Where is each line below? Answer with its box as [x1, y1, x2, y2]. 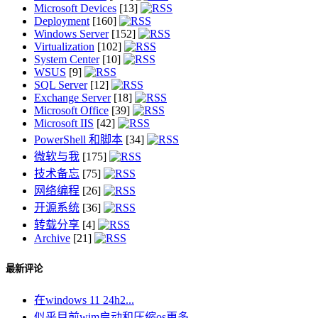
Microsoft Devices [34, 2, 116, 15]
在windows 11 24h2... [34, 293, 134, 306]
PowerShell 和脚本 [34, 133, 123, 146]
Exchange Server [34, 92, 111, 104]
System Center [34, 53, 99, 66]
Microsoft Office [34, 104, 109, 117]
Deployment [34, 15, 89, 28]
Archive [34, 232, 70, 245]
